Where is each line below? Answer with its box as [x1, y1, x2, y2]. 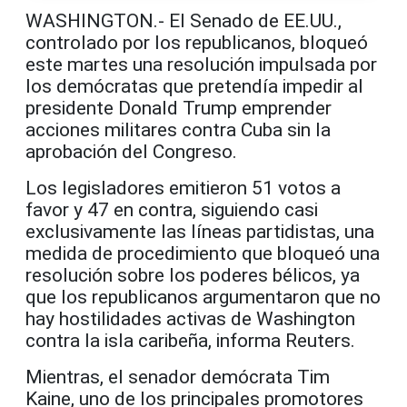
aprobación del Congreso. [25, 141, 237, 164]
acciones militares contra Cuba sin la [25, 119, 331, 142]
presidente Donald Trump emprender [25, 97, 332, 120]
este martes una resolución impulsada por [25, 54, 377, 76]
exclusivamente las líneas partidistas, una [25, 221, 374, 243]
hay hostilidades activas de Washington [25, 308, 355, 331]
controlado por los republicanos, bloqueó [25, 32, 368, 55]
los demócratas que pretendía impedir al [25, 75, 363, 98]
